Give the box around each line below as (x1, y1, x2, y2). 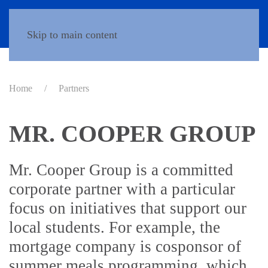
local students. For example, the (9, 218, 220, 236)
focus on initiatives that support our (9, 199, 246, 217)
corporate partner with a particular (9, 180, 235, 198)
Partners (59, 83, 89, 93)
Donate (220, 19, 249, 29)
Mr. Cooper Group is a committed (9, 161, 233, 179)
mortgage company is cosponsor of (9, 237, 241, 255)
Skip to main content (27, 29, 117, 41)
